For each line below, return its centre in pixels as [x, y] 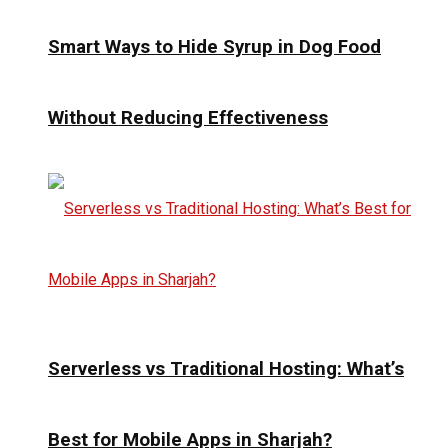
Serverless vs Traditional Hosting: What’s [226, 368]
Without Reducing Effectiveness [188, 118]
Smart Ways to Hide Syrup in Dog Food [214, 47]
